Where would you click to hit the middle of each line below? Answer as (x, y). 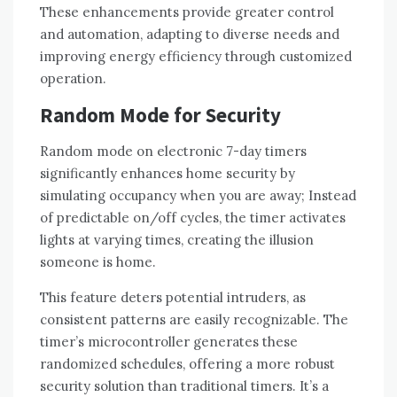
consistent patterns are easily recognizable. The (194, 320)
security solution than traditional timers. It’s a (184, 386)
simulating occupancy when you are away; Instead (198, 196)
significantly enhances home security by (167, 174)
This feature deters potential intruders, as (173, 298)
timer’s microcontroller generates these (169, 342)
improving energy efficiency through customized (196, 57)
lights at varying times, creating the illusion (177, 240)
